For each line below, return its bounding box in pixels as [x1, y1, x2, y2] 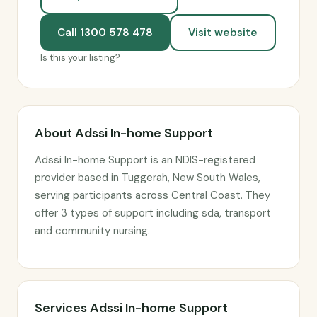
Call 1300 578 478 [57, 25, 153, 40]
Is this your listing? [40, 52, 120, 64]
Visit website [188, 25, 258, 40]
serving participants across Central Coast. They [35, 188, 270, 202]
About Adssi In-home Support [35, 125, 213, 142]
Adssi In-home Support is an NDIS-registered [35, 153, 255, 167]
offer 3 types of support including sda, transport [35, 206, 271, 220]
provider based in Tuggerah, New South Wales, [35, 171, 260, 185]
